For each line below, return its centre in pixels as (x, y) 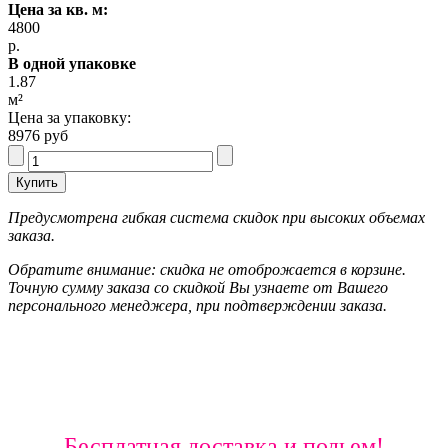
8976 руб (38, 135)
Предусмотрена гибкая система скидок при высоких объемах (216, 217)
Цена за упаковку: (69, 117)
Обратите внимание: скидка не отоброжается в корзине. (207, 269)
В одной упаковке (72, 63)
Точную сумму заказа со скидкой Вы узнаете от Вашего (198, 287)
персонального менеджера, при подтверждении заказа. (197, 305)
